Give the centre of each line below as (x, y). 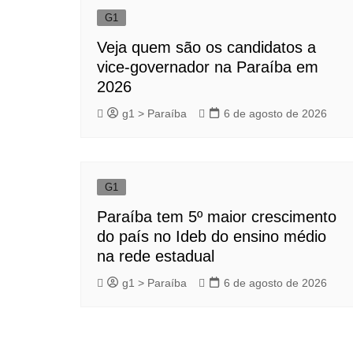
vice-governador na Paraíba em (208, 67)
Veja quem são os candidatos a (206, 48)
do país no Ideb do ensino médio (212, 237)
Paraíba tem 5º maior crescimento (217, 217)
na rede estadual (156, 256)
